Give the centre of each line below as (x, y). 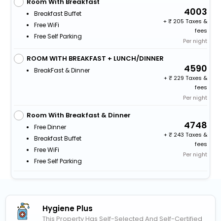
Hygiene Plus (68, 208)
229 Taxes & (190, 78)
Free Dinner (50, 127)
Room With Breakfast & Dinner (78, 115)
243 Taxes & (190, 134)
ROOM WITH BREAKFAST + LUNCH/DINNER (95, 58)
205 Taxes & (190, 21)
